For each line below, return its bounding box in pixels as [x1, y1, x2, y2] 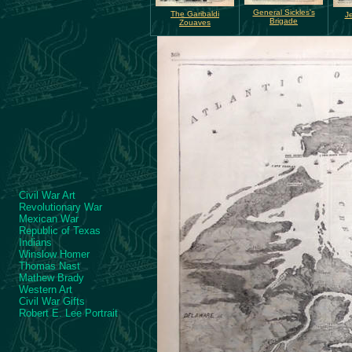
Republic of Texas [19, 225, 101, 236]
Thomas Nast [19, 260, 80, 272]
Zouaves [179, 18, 211, 27]
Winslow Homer [19, 248, 90, 260]
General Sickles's [252, 8, 315, 16]
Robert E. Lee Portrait [19, 307, 118, 319]
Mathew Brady [19, 272, 84, 284]
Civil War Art [19, 189, 75, 201]
